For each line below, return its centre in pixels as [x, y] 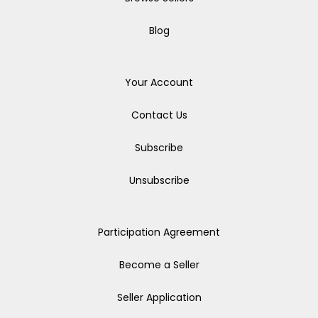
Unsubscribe [159, 180]
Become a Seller [159, 265]
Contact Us [159, 115]
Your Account [159, 82]
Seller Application [159, 297]
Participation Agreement [159, 232]
